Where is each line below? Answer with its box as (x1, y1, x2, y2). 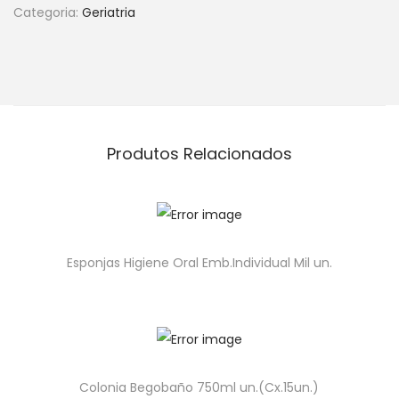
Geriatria (82, 4, 135, 22)
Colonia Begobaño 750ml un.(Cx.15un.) (79, 379, 320, 397)
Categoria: (13, 4, 82, 22)
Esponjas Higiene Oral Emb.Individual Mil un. (66, 254, 332, 273)
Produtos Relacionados (107, 142, 292, 166)
